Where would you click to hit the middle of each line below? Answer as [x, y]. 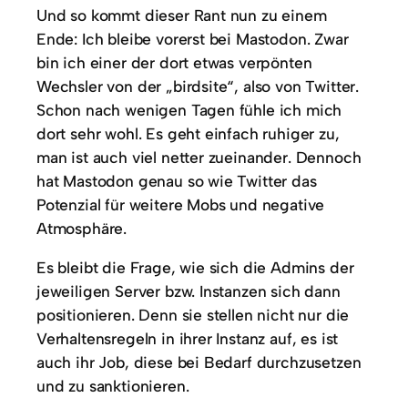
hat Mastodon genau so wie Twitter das [177, 180]
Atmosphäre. [84, 228]
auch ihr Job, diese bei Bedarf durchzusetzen [199, 362]
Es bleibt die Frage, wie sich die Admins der [195, 268]
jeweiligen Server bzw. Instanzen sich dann [189, 291]
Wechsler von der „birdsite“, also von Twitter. [198, 86]
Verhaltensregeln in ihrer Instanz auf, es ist [188, 339]
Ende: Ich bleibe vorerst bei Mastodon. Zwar [193, 38]
